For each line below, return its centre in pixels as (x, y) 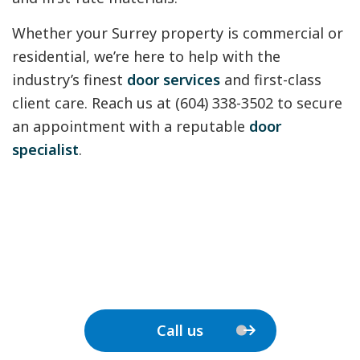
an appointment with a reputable (131, 127)
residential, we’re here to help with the (146, 57)
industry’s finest (70, 80)
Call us (180, 331)
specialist (45, 150)
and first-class (271, 80)
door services (174, 80)
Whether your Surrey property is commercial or (178, 33)
